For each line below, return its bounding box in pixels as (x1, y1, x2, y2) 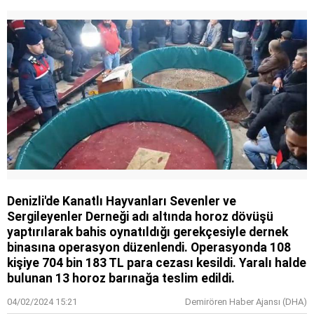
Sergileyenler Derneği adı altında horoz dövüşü (7, 209, 273, 224)
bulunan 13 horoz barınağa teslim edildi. (7, 271, 235, 285)
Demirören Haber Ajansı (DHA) (185, 296, 307, 307)
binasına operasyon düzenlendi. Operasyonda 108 (7, 240, 291, 254)
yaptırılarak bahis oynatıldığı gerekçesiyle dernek (7, 224, 288, 239)
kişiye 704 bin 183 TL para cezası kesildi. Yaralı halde (7, 255, 306, 270)
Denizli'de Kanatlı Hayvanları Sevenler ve (7, 193, 236, 208)
